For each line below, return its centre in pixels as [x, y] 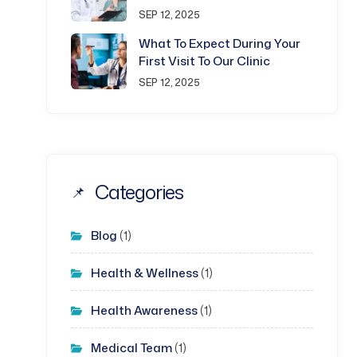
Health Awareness [144, 310]
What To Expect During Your [220, 43]
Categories [139, 192]
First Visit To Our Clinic [204, 61]
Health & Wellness [145, 273]
